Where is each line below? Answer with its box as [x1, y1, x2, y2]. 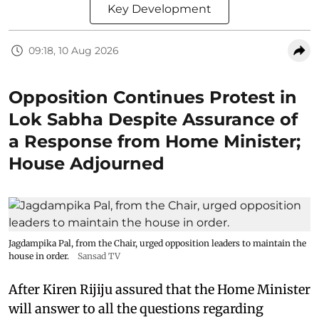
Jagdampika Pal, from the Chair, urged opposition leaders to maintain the [9, 238, 306, 249]
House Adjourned [9, 153, 164, 174]
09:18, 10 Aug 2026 [28, 43, 119, 57]
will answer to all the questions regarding [9, 300, 263, 317]
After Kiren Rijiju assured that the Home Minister [9, 281, 310, 298]
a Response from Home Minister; [9, 131, 300, 152]
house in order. [9, 251, 69, 261]
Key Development [108, 2, 211, 16]
